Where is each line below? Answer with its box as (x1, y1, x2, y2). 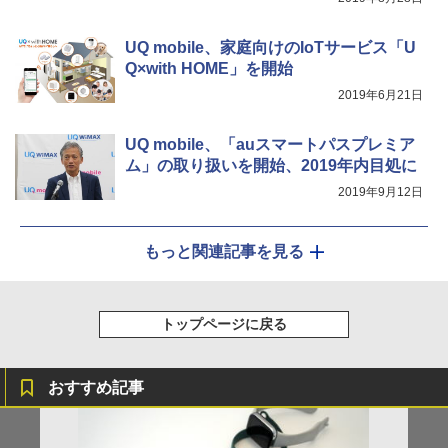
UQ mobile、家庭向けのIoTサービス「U (125, 38, 416, 56)
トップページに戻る (161, 315, 287, 332)
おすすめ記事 (48, 378, 144, 396)
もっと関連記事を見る (144, 242, 304, 260)
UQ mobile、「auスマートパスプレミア (125, 135, 415, 153)
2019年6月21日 (338, 87, 423, 102)
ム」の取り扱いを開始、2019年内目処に (125, 156, 417, 174)
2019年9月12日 (338, 184, 423, 199)
